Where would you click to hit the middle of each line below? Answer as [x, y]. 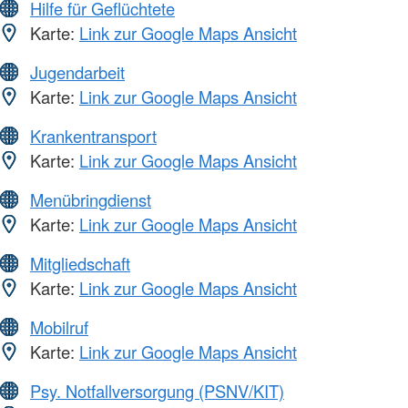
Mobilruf [59, 327]
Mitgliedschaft [80, 264]
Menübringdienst [91, 200]
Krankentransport [93, 136]
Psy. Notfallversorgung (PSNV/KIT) [157, 391]
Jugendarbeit [77, 72]
